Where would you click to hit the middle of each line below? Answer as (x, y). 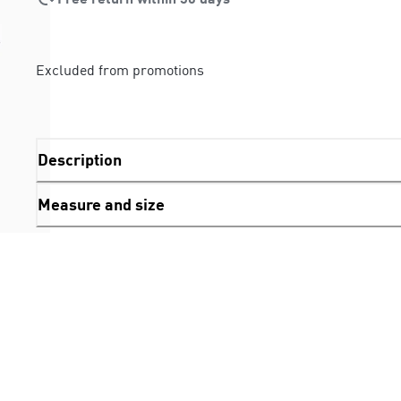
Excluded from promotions (120, 69)
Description (80, 160)
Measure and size (101, 205)
